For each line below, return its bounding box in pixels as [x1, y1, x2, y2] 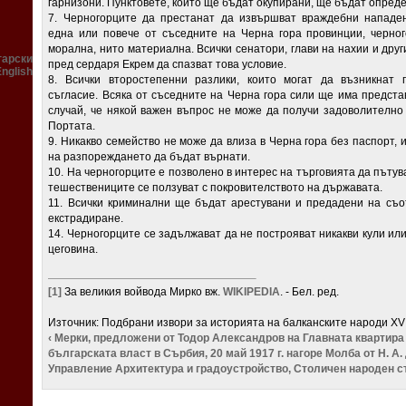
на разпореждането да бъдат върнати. [48, 150, 251, 164]
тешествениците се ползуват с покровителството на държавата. [48, 181, 383, 195]
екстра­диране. [48, 212, 124, 226]
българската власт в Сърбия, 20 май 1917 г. [48, 347, 285, 361]
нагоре [286, 347, 324, 361]
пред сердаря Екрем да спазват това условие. [48, 58, 287, 72]
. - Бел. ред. [280, 285, 340, 299]
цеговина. [48, 243, 99, 256]
